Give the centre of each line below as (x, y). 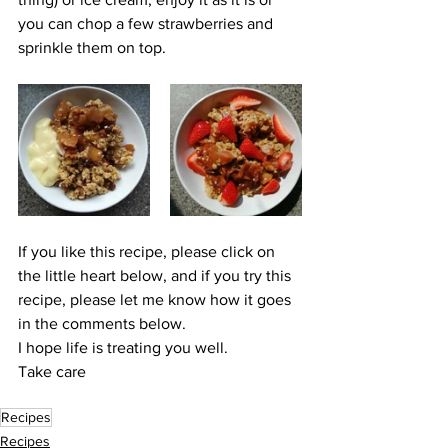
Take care (52, 371)
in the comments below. (102, 323)
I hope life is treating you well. (123, 347)
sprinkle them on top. (94, 47)
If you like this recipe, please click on (148, 251)
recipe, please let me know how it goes (156, 299)
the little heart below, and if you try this (156, 275)
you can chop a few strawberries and (147, 23)
